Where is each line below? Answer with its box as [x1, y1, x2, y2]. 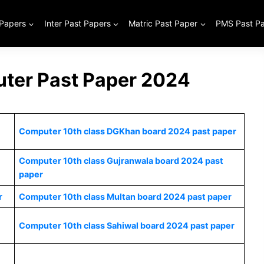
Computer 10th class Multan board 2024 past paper [19, 192, 232, 202]
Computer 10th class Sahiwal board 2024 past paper [19, 220, 235, 230]
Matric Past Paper [128, 18, 198, 28]
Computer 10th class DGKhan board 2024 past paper [19, 126, 237, 136]
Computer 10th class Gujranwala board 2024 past [19, 156, 224, 166]
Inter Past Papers [44, 18, 111, 28]
